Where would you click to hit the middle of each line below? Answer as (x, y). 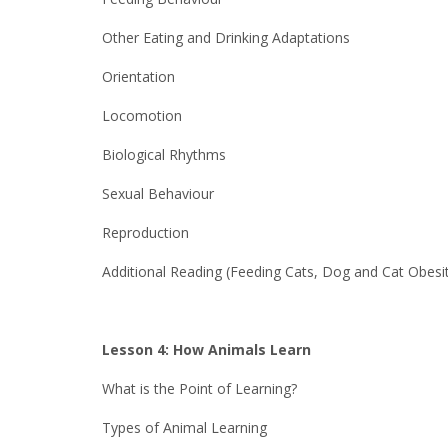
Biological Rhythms (164, 154)
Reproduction (145, 232)
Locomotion (142, 115)
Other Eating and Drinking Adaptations (226, 37)
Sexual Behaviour (158, 193)
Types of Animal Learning (184, 427)
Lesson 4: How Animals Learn (206, 349)
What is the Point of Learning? (199, 388)
